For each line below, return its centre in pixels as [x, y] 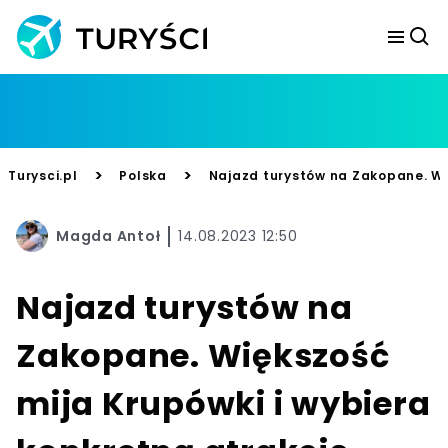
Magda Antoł [108, 235]
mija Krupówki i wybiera [223, 403]
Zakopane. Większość [203, 355]
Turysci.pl [43, 175]
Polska [143, 175]
